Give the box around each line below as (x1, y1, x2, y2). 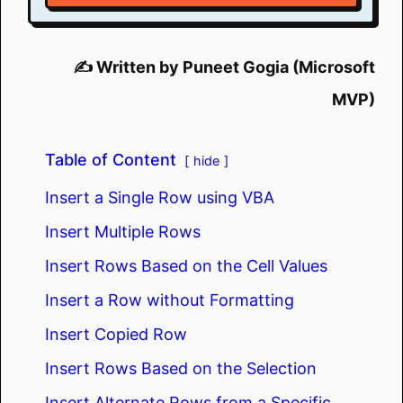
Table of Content (45, 149, 176, 169)
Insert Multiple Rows (45, 221, 201, 241)
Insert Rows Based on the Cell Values (45, 255, 327, 275)
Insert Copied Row (45, 324, 187, 344)
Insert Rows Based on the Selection (45, 358, 317, 378)
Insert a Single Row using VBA (45, 187, 274, 207)
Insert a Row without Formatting (45, 290, 294, 309)
